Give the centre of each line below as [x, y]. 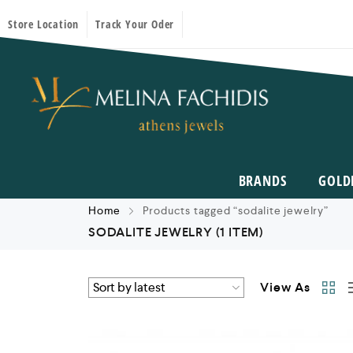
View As [285, 287]
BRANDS [262, 180]
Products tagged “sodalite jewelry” [234, 210]
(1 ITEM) [240, 232]
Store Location [44, 24]
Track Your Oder [135, 24]
